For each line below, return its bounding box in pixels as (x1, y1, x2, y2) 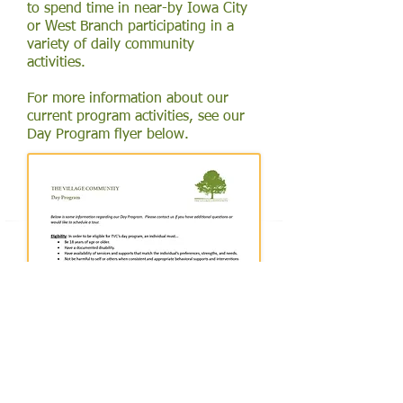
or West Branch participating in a (27, 20, 234, 34)
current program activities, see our (27, 110, 245, 124)
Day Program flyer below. (27, 128, 189, 142)
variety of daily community (27, 38, 194, 52)
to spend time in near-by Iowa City (27, 2, 247, 16)
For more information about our (27, 92, 228, 106)
